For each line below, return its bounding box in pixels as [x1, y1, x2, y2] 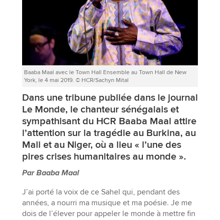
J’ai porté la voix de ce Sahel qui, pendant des [22, 187, 180, 197]
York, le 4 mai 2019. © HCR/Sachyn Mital [24, 76, 129, 84]
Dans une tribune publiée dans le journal [22, 91, 198, 104]
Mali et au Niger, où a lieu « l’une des [22, 138, 181, 151]
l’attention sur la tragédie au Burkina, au [22, 126, 196, 139]
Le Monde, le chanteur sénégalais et [22, 103, 179, 116]
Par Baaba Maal [22, 167, 79, 178]
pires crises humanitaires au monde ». [22, 150, 186, 163]
